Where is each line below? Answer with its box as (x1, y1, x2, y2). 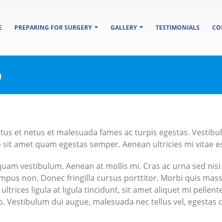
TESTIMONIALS (156, 23, 200, 32)
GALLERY (111, 23, 137, 32)
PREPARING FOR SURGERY (14, 23, 92, 32)
